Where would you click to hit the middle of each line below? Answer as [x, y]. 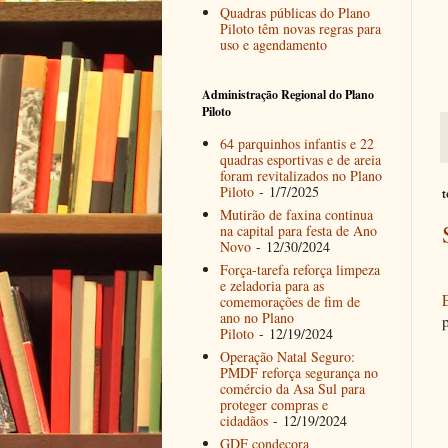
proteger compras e [273, 404]
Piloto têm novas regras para [300, 28]
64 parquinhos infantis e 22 [296, 143]
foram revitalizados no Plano [300, 175]
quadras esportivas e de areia [300, 159]
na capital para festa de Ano [298, 230]
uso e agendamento [273, 44]
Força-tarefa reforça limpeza [299, 269]
